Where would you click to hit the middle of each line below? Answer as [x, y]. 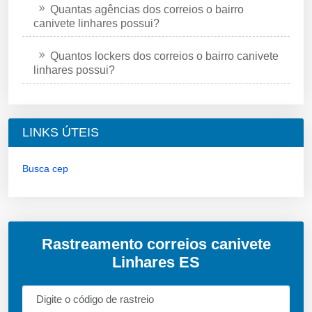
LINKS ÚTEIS [61, 132]
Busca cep [45, 168]
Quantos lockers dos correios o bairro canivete [164, 56]
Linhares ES [156, 262]
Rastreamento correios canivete [156, 244]
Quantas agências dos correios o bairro [147, 9]
